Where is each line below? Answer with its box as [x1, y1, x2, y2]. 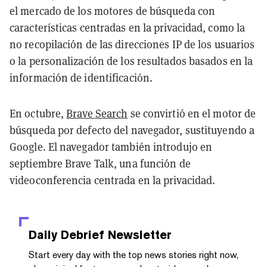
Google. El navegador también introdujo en [10, 139, 213, 154]
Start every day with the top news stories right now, [29, 249, 238, 260]
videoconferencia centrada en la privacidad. [10, 172, 216, 187]
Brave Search [66, 105, 128, 120]
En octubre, [10, 105, 67, 120]
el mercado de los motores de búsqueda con [10, 3, 216, 18]
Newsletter [104, 227, 172, 242]
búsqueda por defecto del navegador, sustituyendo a [10, 122, 255, 137]
